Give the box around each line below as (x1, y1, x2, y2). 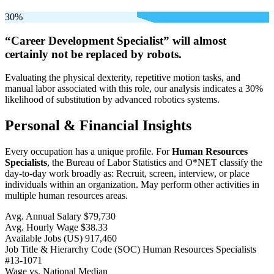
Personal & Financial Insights (5, 117, 191, 134)
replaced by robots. (83, 47, 182, 61)
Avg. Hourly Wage (5, 222, 78, 233)
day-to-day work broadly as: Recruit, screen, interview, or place (5, 168, 250, 179)
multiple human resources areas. (5, 190, 128, 201)
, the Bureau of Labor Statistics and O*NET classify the (47, 157, 262, 168)
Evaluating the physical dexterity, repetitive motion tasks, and (5, 72, 240, 83)
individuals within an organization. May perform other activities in (5, 179, 259, 190)
